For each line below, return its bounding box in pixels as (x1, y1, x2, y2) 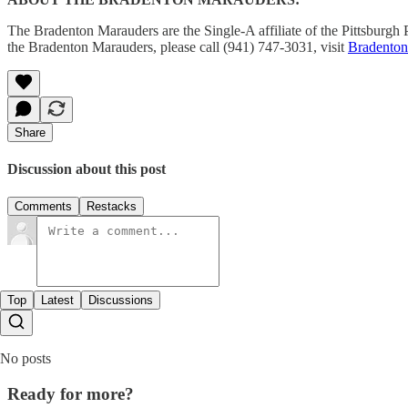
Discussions (88, 293, 153, 308)
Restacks (87, 199, 137, 214)
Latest (41, 293, 74, 308)
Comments (15, 199, 72, 214)
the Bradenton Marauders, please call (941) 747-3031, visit (7, 38, 348, 55)
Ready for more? (7, 383, 134, 403)
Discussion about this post (7, 160, 166, 177)
